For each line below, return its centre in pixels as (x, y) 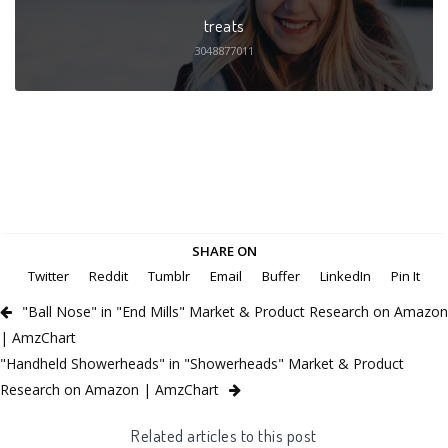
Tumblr (169, 275)
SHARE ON (224, 250)
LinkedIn (345, 275)
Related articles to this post (224, 434)
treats (224, 24)
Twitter (48, 275)
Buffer (281, 275)
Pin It (405, 275)
